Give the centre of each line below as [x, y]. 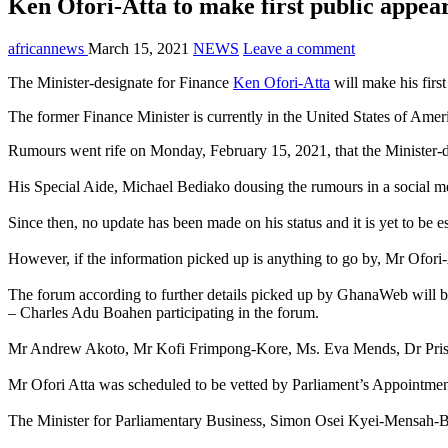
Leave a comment [299, 48]
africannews [48, 48]
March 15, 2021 [138, 48]
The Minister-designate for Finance [120, 82]
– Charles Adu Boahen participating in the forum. [163, 312]
